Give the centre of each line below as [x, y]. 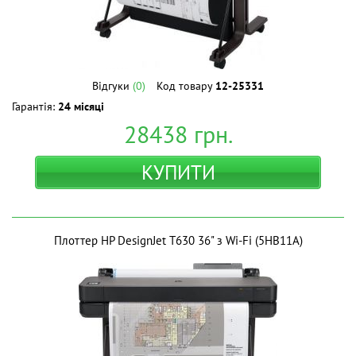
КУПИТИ [178, 172]
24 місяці [81, 106]
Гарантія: [35, 106]
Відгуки [112, 86]
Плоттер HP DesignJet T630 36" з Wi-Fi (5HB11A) [178, 240]
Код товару [186, 86]
